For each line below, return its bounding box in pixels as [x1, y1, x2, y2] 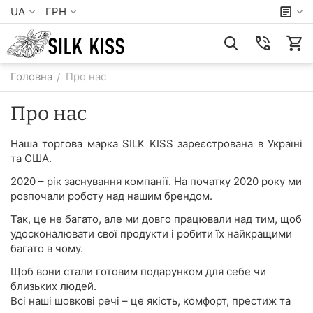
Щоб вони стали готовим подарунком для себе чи [10, 265, 266, 278]
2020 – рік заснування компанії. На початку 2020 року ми [10, 175, 302, 188]
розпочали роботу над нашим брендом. [10, 189, 212, 203]
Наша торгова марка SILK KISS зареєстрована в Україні [10, 137, 303, 150]
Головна [10, 70, 52, 83]
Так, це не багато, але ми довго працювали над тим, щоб [10, 212, 302, 226]
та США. [10, 152, 52, 165]
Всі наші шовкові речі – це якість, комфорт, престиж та [10, 294, 291, 307]
